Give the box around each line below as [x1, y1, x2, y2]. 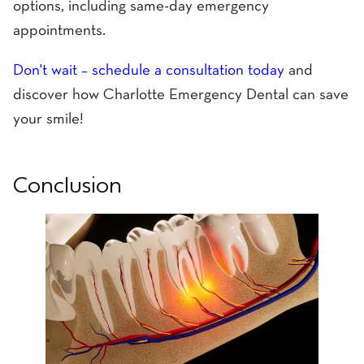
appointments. [13, 24, 106, 39]
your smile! [13, 113, 83, 128]
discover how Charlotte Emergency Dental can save [13, 89, 349, 103]
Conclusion [13, 175, 122, 199]
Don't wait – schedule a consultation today [13, 64, 284, 79]
